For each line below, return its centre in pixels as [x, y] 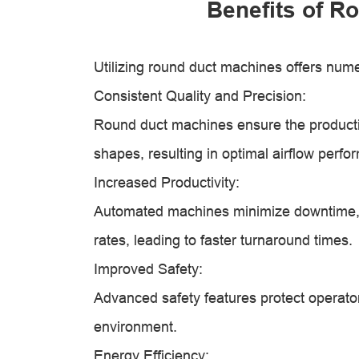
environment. [135, 327]
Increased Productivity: [167, 182]
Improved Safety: [148, 269]
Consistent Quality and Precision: [200, 96]
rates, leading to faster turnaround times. [223, 240]
